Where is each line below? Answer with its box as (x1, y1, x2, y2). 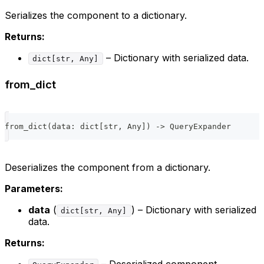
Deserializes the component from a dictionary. (5, 161, 210, 173)
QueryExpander (165, 121, 231, 131)
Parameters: (5, 182, 63, 194)
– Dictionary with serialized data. (103, 51, 249, 64)
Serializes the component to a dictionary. (5, 9, 187, 21)
